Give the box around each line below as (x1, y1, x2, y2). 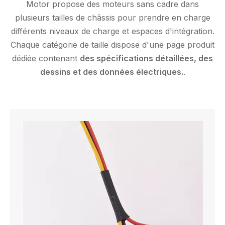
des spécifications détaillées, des (80, 53, 213, 63)
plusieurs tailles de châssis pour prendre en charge (15, 13, 210, 23)
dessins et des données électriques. (40, 67, 183, 77)
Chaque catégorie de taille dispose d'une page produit (11, 40, 214, 50)
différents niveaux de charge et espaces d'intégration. (11, 26, 214, 36)
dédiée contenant (12, 53, 80, 63)
